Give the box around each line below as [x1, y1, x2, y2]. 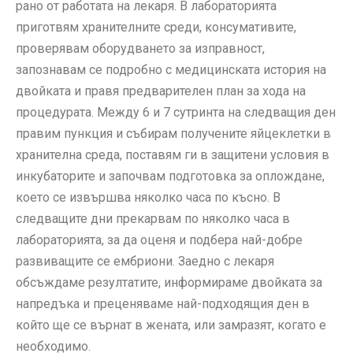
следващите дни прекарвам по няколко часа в [16, 210, 290, 226]
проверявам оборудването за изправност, [16, 40, 265, 56]
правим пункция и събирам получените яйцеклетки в [16, 125, 331, 141]
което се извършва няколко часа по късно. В [16, 189, 281, 205]
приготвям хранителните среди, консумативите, [16, 19, 296, 35]
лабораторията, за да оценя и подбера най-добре [16, 232, 303, 247]
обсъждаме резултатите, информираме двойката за [16, 274, 322, 290]
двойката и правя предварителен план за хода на [16, 83, 306, 98]
